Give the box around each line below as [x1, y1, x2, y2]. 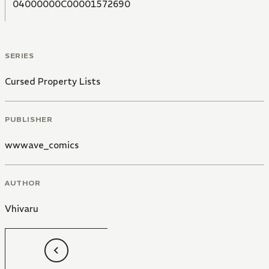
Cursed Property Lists [5, 76, 100, 88]
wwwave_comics [5, 139, 79, 151]
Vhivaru [5, 202, 38, 214]
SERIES [5, 51, 34, 61]
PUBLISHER [5, 114, 53, 124]
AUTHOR [5, 178, 41, 187]
